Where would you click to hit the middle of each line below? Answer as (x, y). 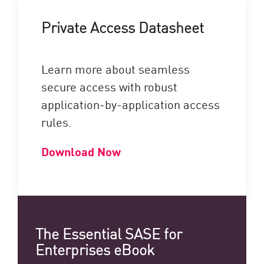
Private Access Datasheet (123, 27)
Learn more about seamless (115, 69)
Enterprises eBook (95, 249)
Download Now (81, 151)
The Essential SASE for (109, 233)
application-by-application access (131, 104)
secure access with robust (109, 86)
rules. (56, 122)
